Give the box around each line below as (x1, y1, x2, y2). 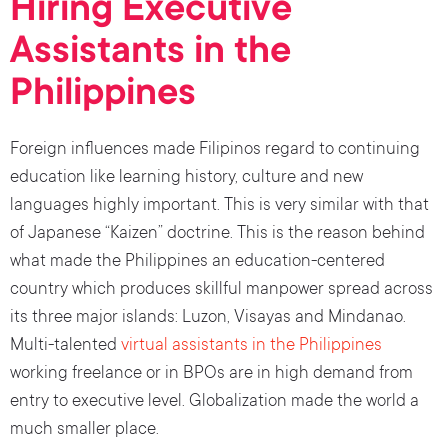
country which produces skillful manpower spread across (10, 281, 433, 301)
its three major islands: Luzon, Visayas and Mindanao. (10, 309, 406, 329)
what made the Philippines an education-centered (10, 253, 385, 273)
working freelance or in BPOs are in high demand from (10, 365, 413, 385)
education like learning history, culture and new (10, 169, 363, 189)
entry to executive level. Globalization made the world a (10, 393, 419, 413)
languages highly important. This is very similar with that (10, 197, 429, 217)
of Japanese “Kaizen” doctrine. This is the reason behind (10, 225, 425, 245)
